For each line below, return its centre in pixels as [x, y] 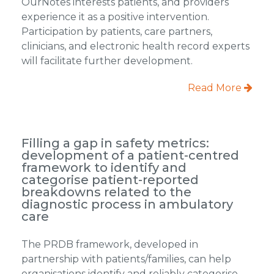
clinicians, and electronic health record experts [135, 46]
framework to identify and [104, 167]
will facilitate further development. [107, 61]
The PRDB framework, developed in [109, 244]
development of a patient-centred [130, 155]
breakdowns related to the [106, 192]
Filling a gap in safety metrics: [115, 143]
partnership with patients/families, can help [126, 259]
